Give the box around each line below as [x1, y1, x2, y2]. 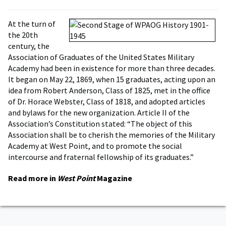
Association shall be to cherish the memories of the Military [8, 130, 215, 140]
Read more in [8, 173, 58, 183]
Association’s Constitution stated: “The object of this [8, 119, 192, 129]
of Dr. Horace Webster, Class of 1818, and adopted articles [8, 96, 205, 106]
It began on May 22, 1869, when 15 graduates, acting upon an [8, 74, 215, 84]
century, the [8, 41, 49, 51]
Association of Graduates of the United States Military [8, 52, 194, 62]
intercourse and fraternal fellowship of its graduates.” [8, 152, 194, 162]
